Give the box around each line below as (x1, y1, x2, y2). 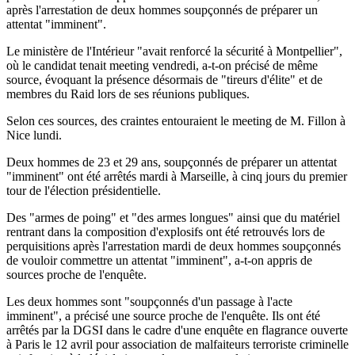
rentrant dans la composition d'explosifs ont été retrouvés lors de (6, 224, 325, 239)
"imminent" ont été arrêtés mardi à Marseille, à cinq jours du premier (6, 169, 347, 183)
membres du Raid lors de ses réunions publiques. (6, 86, 250, 101)
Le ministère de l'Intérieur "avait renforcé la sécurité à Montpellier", (6, 44, 342, 58)
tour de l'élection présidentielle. (6, 183, 161, 197)
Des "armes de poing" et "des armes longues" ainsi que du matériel (6, 210, 340, 224)
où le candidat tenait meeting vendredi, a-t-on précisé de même (6, 58, 318, 72)
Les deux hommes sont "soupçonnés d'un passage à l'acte (6, 294, 292, 308)
